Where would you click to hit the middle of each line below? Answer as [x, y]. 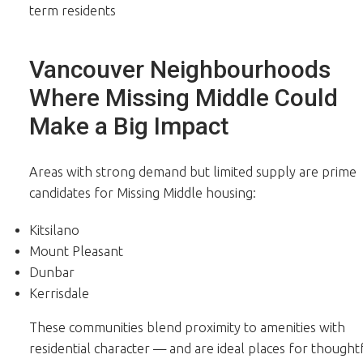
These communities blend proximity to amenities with [187, 327]
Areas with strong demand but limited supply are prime [192, 172]
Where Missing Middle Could [183, 98]
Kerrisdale [59, 293]
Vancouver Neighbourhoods [179, 69]
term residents [72, 11]
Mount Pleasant [76, 251]
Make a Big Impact [128, 126]
